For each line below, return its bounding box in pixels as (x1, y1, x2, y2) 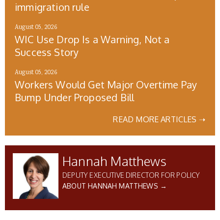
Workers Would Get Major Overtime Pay (15, 78, 197, 91)
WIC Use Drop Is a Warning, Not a (15, 33, 170, 46)
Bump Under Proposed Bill (15, 91, 135, 104)
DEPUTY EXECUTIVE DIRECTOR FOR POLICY (62, 171, 200, 180)
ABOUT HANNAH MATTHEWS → (62, 182, 167, 191)
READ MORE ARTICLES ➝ (113, 114, 205, 125)
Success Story (15, 46, 79, 59)
